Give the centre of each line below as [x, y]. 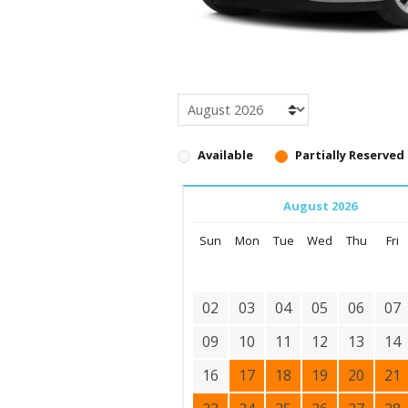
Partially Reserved [350, 154]
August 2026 [320, 205]
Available [225, 154]
